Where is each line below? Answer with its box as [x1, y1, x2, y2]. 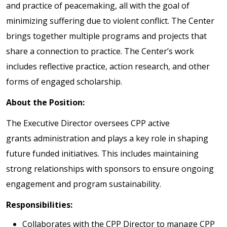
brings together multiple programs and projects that [6, 30, 207, 42]
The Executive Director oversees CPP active [6, 118, 170, 129]
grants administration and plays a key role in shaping [6, 133, 208, 144]
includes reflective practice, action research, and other [6, 60, 210, 72]
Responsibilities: [6, 199, 72, 211]
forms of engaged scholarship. [6, 75, 122, 87]
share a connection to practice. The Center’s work [6, 45, 194, 57]
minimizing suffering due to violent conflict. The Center [6, 15, 214, 26]
